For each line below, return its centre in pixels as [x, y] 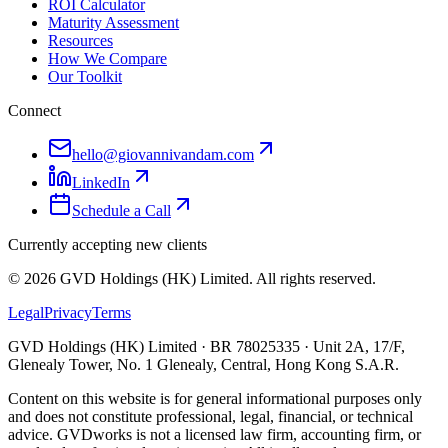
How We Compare [107, 58]
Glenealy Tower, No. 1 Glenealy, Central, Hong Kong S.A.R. [203, 364]
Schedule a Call [121, 210]
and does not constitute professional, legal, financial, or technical [210, 416]
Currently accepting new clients [107, 244]
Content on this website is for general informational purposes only [215, 398]
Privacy [68, 312]
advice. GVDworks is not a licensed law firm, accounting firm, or [214, 434]
